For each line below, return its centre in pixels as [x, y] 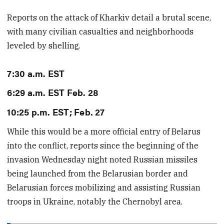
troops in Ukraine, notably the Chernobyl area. [95, 202]
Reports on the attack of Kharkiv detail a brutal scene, [109, 18]
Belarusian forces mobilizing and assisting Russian [104, 188]
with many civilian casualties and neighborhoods [100, 32]
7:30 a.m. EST [36, 73]
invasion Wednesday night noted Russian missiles [102, 160]
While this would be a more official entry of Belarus [104, 132]
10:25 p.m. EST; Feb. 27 [56, 111]
